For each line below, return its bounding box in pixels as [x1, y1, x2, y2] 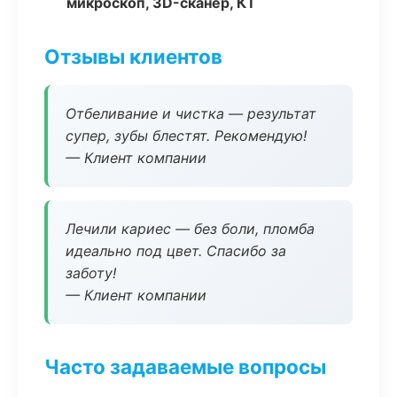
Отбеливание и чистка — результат [66, 105, 316, 122]
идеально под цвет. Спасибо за [66, 242, 286, 260]
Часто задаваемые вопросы [44, 354, 326, 378]
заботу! [66, 264, 116, 282]
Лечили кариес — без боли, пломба [66, 220, 315, 237]
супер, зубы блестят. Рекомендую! [66, 127, 307, 144]
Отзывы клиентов [44, 44, 222, 68]
